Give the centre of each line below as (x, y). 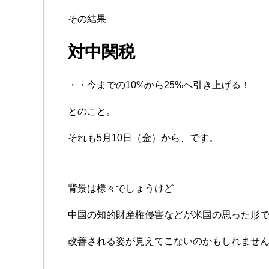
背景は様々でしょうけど (121, 188)
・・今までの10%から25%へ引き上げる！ (159, 85)
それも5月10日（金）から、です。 (143, 138)
